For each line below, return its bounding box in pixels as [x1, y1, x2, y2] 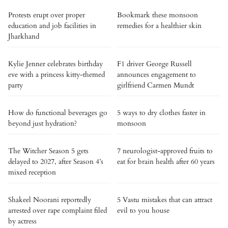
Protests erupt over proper [8, 10, 85, 20]
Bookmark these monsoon [117, 10, 198, 20]
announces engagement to [117, 69, 196, 79]
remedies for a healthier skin [117, 20, 202, 31]
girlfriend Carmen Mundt [117, 80, 194, 90]
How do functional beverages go [8, 107, 107, 118]
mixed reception [8, 167, 56, 177]
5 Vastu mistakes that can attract [117, 194, 212, 205]
